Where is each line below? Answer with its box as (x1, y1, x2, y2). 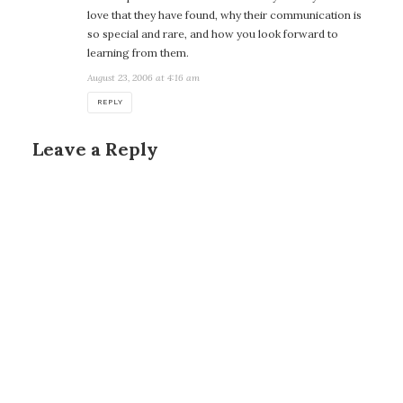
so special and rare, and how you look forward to (86, 26, 338, 40)
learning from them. (86, 45, 189, 59)
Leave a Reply (32, 138, 158, 161)
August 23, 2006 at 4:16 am (86, 72, 200, 85)
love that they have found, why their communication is (86, 7, 362, 22)
